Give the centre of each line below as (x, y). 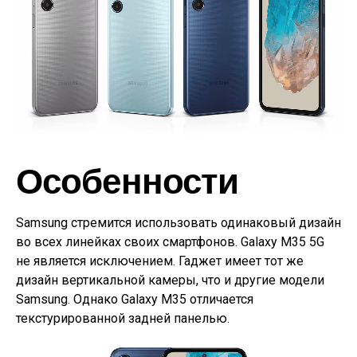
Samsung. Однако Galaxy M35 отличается (135, 300)
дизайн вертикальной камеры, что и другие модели (170, 280)
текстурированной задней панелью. (123, 319)
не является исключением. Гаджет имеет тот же (160, 261)
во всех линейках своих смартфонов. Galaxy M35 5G (170, 242)
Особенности (127, 180)
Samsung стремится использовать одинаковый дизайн (178, 223)
